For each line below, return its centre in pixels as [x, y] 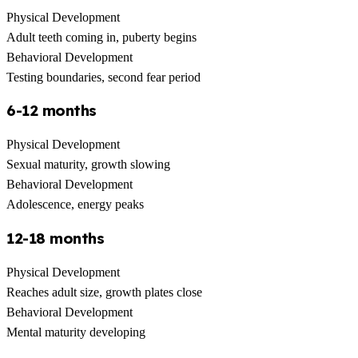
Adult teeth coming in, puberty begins [101, 37]
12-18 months [56, 238]
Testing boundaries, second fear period [103, 77]
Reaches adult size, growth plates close [104, 292]
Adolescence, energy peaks [75, 205]
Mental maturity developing [76, 332]
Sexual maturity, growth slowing [88, 165]
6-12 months [52, 111]
